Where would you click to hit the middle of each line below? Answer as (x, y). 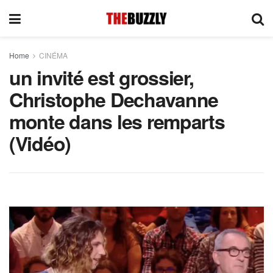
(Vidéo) (40, 143)
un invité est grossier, (101, 77)
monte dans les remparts (117, 121)
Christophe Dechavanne (114, 99)
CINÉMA (53, 55)
